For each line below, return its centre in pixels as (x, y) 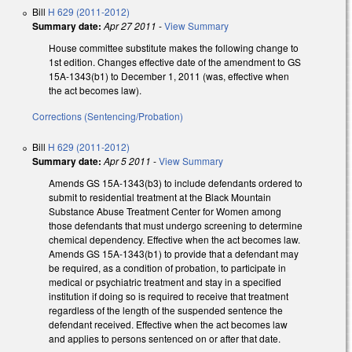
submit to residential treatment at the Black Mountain (160, 197)
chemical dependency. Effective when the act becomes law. (174, 240)
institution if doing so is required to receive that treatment (169, 296)
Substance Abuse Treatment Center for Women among (165, 211)
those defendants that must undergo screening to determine (176, 225)
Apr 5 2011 (127, 161)
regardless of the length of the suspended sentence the (166, 310)
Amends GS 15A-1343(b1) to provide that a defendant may (174, 254)
